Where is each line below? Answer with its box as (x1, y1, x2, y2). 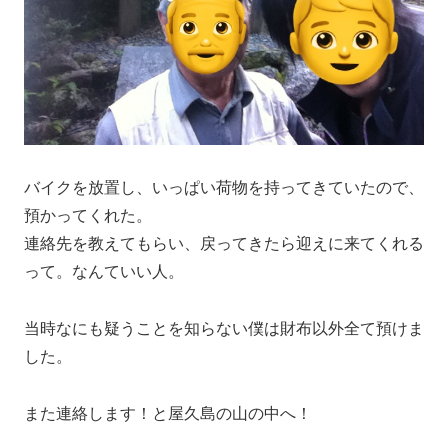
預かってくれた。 (24, 207, 152, 225)
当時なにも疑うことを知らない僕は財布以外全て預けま (24, 319, 424, 337)
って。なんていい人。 (24, 263, 184, 281)
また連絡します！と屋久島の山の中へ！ (24, 404, 312, 422)
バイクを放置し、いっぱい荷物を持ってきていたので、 (24, 179, 424, 197)
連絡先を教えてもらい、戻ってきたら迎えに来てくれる (24, 235, 424, 253)
